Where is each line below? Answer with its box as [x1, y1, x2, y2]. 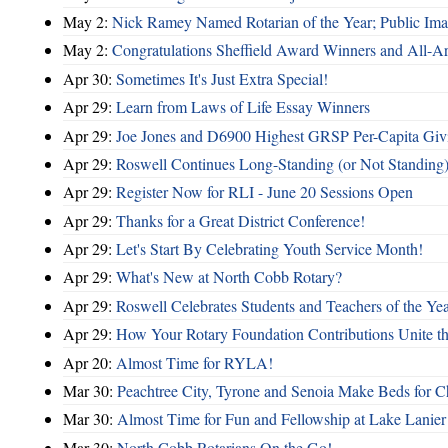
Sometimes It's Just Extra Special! [116, 67, 328, 89]
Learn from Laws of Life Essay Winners [116, 96, 370, 118]
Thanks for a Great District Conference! [116, 209, 365, 231]
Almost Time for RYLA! [116, 351, 273, 373]
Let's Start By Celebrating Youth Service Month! [116, 238, 423, 260]
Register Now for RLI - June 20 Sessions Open [116, 181, 413, 203]
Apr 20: [63, 351, 116, 373]
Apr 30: [63, 67, 116, 89]
